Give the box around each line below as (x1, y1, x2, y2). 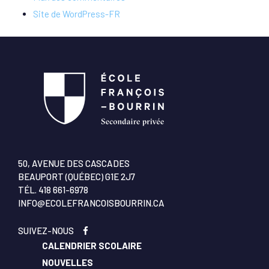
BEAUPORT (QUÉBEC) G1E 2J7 (18, 171, 135, 182)
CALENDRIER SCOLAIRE (42, 240, 142, 251)
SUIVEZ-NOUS (18, 225, 83, 236)
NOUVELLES (42, 256, 93, 268)
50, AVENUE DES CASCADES (18, 157, 130, 169)
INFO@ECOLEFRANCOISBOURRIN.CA (18, 197, 165, 208)
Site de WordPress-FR (33, 8, 120, 20)
